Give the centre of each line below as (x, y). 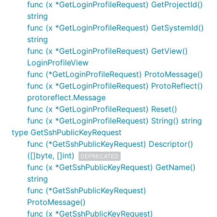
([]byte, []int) (51, 155)
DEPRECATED (100, 156)
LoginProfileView (58, 62)
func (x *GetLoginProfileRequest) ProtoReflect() (115, 86)
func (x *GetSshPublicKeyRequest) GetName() (111, 167)
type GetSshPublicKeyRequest (67, 132)
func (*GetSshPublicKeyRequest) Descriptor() (110, 144)
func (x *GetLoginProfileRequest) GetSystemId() (116, 28)
